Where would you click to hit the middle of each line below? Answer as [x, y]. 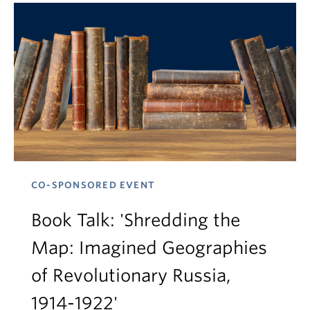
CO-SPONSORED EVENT [93, 185]
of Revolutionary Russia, [131, 275]
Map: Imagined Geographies [149, 248]
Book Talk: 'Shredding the [136, 220]
